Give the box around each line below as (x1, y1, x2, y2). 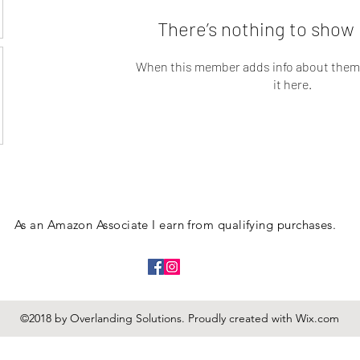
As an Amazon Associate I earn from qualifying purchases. (14, 217, 337, 232)
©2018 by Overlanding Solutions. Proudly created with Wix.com (19, 311, 339, 325)
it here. (273, 76, 312, 92)
